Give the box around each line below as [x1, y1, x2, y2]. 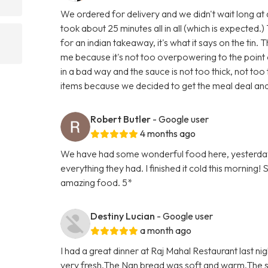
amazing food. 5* [60, 176, 133, 188]
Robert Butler [90, 112, 151, 125]
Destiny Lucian [90, 209, 156, 222]
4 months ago [140, 127, 196, 139]
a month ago [140, 224, 192, 236]
